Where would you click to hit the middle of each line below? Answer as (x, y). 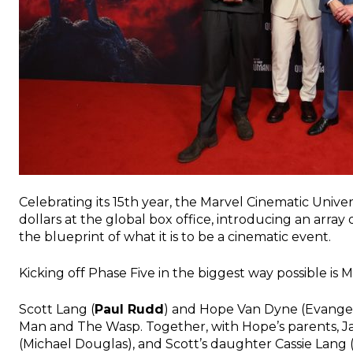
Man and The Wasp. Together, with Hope (148, 326)
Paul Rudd (129, 309)
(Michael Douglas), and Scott (109, 344)
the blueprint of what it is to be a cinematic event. (175, 236)
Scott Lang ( (57, 309)
